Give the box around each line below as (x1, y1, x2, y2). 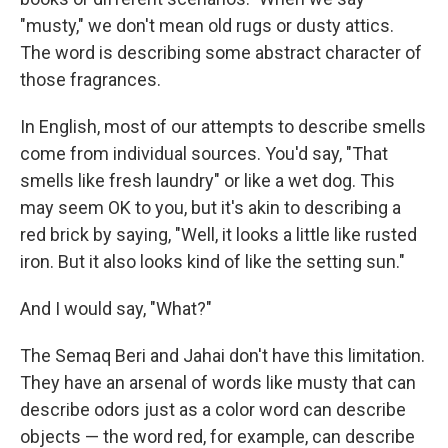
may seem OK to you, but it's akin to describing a (20, 197, 401, 219)
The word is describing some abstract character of (20, 42, 422, 64)
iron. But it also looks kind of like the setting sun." (20, 251, 405, 273)
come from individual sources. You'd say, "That (20, 143, 388, 165)
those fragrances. (20, 69, 161, 91)
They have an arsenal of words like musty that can (20, 372, 416, 394)
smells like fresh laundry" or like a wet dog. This (20, 170, 395, 192)
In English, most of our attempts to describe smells (20, 116, 426, 138)
